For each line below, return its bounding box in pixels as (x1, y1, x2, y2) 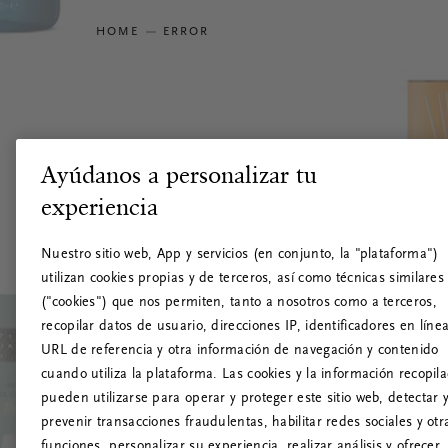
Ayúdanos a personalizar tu (41, 160, 317, 190)
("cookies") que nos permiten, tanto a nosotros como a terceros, (41, 296, 437, 311)
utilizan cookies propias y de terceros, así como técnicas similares (41, 272, 445, 287)
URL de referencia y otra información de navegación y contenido (41, 344, 439, 359)
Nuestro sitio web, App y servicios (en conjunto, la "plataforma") (41, 248, 439, 263)
